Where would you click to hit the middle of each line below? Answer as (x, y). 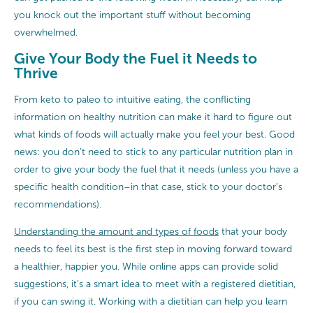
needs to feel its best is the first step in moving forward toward (153, 249)
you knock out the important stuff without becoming (132, 15)
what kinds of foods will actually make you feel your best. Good (154, 134)
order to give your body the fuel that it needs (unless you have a (156, 169)
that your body (253, 231)
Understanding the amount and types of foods (116, 231)
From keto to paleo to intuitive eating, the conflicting (132, 99)
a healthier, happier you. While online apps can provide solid (146, 266)
